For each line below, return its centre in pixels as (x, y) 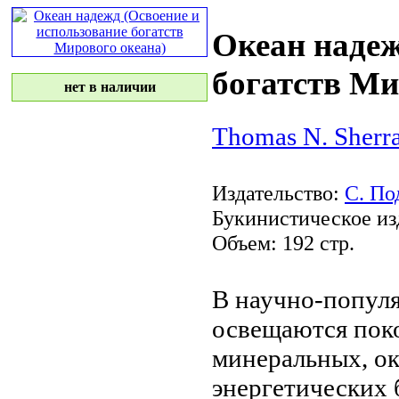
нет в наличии (110, 87)
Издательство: (278, 192)
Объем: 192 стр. (283, 242)
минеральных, (293, 358)
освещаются (283, 328)
